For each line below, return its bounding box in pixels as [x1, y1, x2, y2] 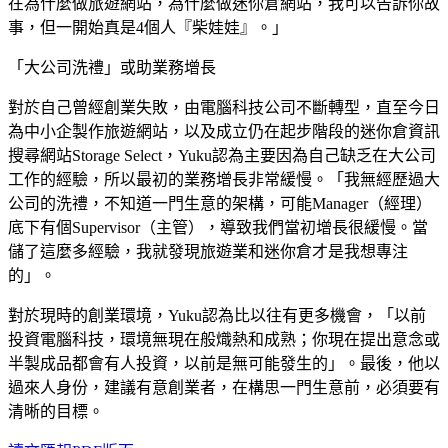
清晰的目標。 [8, 402, 104, 420]
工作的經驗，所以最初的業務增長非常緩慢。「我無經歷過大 [8, 170, 440, 188]
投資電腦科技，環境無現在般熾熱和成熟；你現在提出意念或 [8, 330, 440, 348]
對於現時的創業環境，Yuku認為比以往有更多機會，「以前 [8, 306, 426, 324]
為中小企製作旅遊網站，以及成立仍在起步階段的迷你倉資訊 [8, 122, 440, 140]
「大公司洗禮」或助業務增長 [8, 58, 216, 76]
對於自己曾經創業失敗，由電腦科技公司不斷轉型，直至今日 [8, 98, 440, 116]
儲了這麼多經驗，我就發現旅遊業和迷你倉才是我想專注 [8, 242, 408, 260]
